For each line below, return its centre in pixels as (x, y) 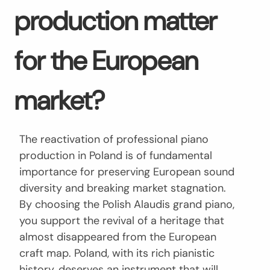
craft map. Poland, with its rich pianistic (117, 253)
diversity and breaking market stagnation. (123, 188)
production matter (116, 21)
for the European (106, 61)
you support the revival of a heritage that (122, 220)
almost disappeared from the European (118, 237)
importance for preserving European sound (127, 171)
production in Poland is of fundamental (116, 155)
